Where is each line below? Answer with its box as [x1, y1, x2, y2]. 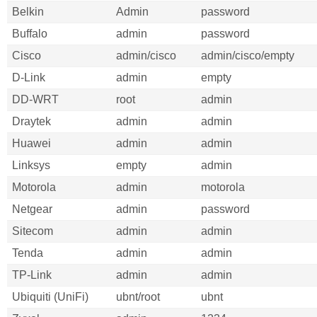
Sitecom [12, 225, 53, 237]
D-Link [12, 71, 45, 83]
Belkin [12, 6, 44, 18]
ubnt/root [116, 291, 160, 303]
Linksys [12, 159, 50, 171]
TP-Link [12, 269, 52, 281]
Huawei [12, 137, 51, 149]
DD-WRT [12, 93, 59, 105]
